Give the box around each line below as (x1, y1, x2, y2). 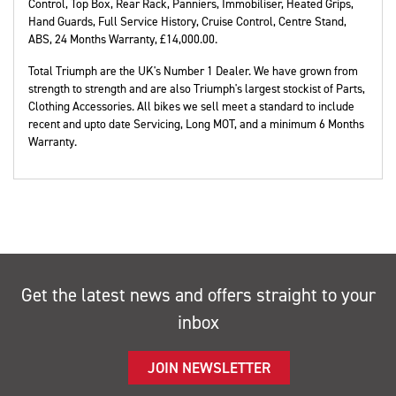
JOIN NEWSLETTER (147, 358, 270, 377)
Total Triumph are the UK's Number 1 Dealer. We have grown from (28, 63, 358, 79)
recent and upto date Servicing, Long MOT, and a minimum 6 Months (28, 116, 364, 132)
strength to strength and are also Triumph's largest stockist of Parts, (28, 80, 365, 96)
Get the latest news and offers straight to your (20, 283, 376, 308)
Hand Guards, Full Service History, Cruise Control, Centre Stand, (28, 13, 346, 29)
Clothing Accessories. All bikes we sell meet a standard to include (28, 98, 354, 114)
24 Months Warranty (55, 31, 155, 47)
